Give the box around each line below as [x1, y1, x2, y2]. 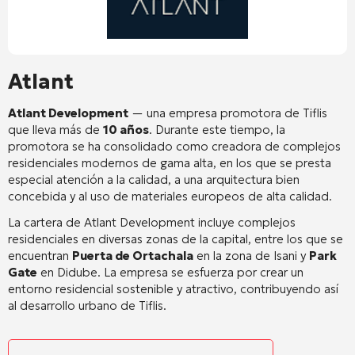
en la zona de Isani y [193, 247, 309, 263]
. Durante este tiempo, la [149, 121, 285, 137]
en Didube [37, 264, 97, 280]
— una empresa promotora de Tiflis [128, 105, 327, 120]
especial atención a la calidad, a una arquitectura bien [8, 171, 300, 187]
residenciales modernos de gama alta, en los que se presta [8, 155, 331, 170]
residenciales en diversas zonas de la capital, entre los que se [8, 231, 343, 246]
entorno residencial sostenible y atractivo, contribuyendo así [8, 281, 338, 296]
